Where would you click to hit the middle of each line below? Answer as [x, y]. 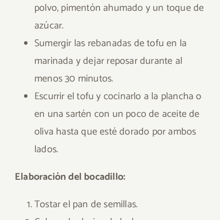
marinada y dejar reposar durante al [108, 61]
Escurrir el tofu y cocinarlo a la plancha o [118, 96]
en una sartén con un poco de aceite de [117, 114]
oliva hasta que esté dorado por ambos [115, 132]
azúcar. [49, 26]
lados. [46, 150]
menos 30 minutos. [74, 79]
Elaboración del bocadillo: [70, 177]
